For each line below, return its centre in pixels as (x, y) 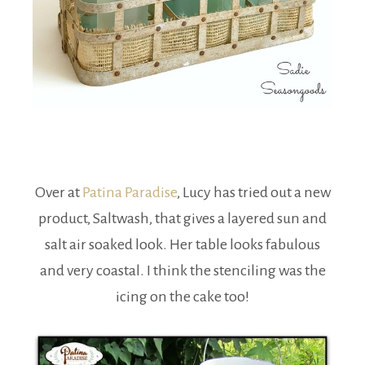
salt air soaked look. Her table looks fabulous (182, 244)
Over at (58, 192)
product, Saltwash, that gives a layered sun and (182, 218)
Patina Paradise (129, 192)
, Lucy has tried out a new (253, 192)
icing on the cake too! (182, 296)
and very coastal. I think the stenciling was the (182, 270)
